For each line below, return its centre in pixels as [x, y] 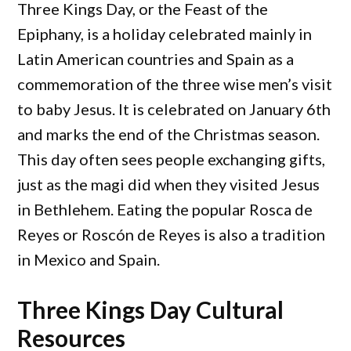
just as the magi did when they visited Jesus [169, 184]
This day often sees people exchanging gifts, [172, 159]
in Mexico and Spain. [89, 259]
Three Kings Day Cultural [151, 309]
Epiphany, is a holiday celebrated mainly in [165, 34]
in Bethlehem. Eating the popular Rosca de [165, 209]
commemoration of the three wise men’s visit [175, 84]
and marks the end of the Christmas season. [169, 134]
